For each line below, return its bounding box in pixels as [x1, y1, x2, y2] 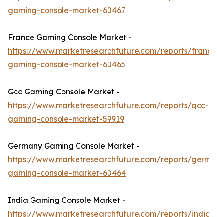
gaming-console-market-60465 [8, 60, 125, 70]
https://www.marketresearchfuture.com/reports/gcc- [8, 100, 209, 110]
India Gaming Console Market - [8, 195, 125, 205]
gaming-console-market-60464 [8, 168, 126, 178]
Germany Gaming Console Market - [8, 141, 139, 151]
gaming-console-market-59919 [8, 114, 124, 124]
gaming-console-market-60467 [8, 5, 125, 15]
